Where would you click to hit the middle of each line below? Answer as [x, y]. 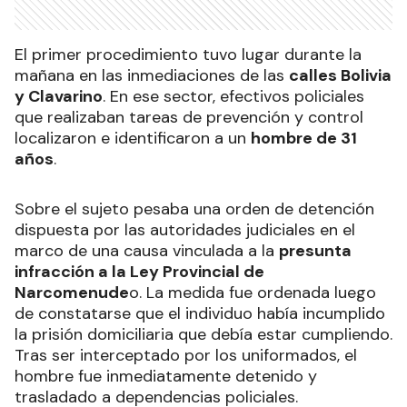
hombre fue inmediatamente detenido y [166, 377]
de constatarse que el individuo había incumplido [200, 314]
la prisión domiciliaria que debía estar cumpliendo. [203, 335]
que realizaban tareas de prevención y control [189, 118]
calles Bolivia [340, 76]
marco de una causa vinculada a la [147, 251]
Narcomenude [72, 293]
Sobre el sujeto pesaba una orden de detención [194, 209]
